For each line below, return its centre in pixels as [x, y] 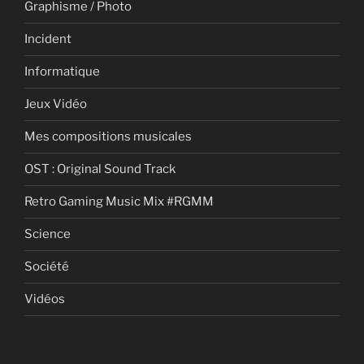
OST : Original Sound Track [100, 169]
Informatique [62, 72]
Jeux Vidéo [56, 104]
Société [47, 267]
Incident [48, 39]
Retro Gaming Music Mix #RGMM [119, 202]
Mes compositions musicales [108, 137]
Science [48, 234]
